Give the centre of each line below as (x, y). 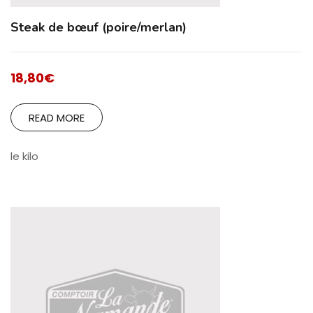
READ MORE (57, 117)
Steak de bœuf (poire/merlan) (99, 27)
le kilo (24, 156)
